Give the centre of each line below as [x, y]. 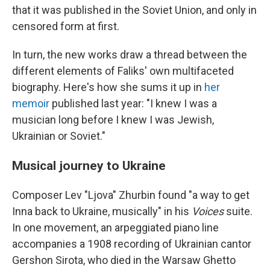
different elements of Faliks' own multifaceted [123, 71]
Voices [209, 211]
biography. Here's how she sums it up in [108, 87]
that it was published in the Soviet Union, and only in [134, 10]
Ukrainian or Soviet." [59, 136]
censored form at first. [66, 26]
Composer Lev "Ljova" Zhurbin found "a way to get [131, 195]
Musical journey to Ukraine [89, 165]
